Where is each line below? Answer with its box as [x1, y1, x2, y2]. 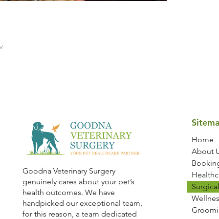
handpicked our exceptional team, [22, 198, 142, 208]
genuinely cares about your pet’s [22, 177, 134, 186]
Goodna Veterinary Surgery [22, 166, 115, 175]
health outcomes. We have [22, 188, 115, 197]
